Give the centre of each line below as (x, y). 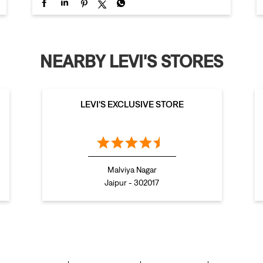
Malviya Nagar (132, 170)
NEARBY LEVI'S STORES (131, 61)
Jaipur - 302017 (132, 183)
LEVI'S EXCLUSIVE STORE (132, 104)
